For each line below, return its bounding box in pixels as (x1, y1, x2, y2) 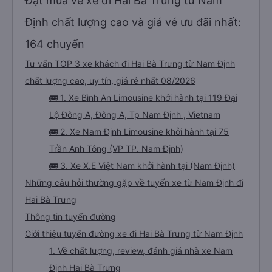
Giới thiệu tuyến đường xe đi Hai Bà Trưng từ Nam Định (25, 228, 243, 239)
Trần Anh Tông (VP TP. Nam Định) (49, 143, 183, 154)
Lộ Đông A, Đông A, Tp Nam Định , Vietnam (49, 109, 220, 120)
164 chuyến (25, 38, 84, 50)
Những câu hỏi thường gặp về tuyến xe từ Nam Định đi (25, 177, 243, 188)
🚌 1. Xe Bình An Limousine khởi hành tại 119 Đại (49, 92, 237, 103)
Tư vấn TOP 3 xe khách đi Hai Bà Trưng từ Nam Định (25, 58, 235, 69)
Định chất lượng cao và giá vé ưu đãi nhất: (25, 16, 241, 29)
